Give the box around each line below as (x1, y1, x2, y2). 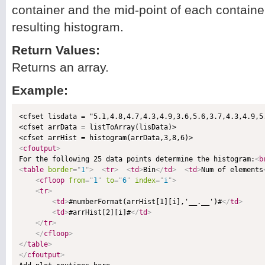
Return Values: (12, 43, 100, 57)
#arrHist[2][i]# (69, 208, 131, 216)
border (48, 166, 73, 174)
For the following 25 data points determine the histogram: (19, 155, 255, 163)
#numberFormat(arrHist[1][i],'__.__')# (69, 198, 222, 206)
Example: (12, 83, 68, 97)
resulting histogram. (12, 20, 124, 34)
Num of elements (201, 166, 263, 174)
